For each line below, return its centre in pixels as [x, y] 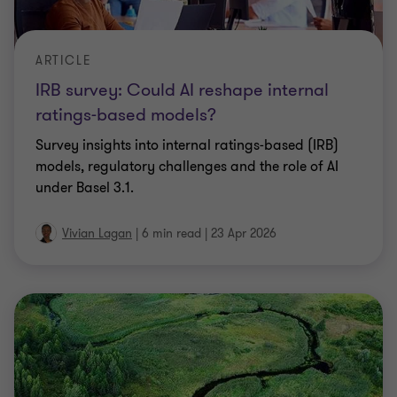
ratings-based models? [126, 115]
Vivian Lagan [97, 234]
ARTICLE [64, 61]
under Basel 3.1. [85, 188]
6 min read [171, 234]
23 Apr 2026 [244, 234]
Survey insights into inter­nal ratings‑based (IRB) [187, 145]
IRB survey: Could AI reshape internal [182, 90]
